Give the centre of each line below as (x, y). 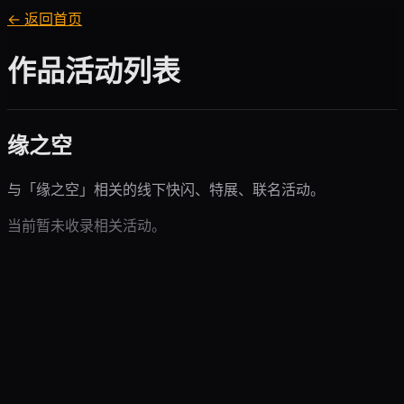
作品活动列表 (94, 70)
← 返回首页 (45, 19)
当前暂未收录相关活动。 (87, 225)
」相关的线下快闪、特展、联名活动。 (202, 189)
